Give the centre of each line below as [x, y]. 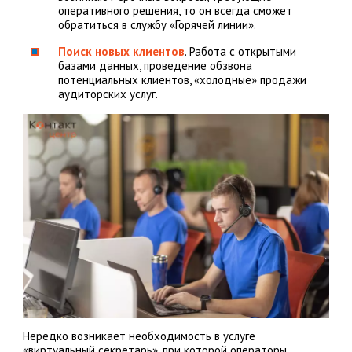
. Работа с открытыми [240, 52]
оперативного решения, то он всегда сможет [175, 11]
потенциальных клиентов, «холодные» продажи [182, 80]
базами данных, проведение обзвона [155, 66]
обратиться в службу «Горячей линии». [157, 25]
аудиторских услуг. [108, 94]
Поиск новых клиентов [121, 52]
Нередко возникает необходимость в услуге [139, 336]
